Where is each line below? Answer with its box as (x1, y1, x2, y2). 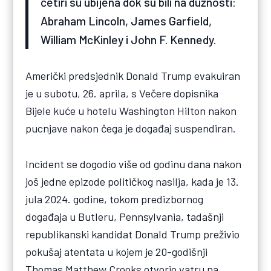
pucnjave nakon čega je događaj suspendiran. (25, 122, 237, 135)
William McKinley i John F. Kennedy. (41, 32, 217, 47)
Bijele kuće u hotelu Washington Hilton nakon (25, 104, 237, 118)
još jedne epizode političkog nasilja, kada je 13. (25, 174, 240, 188)
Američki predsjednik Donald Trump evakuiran (25, 69, 241, 83)
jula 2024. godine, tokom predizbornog (25, 192, 204, 206)
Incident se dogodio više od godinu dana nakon (25, 157, 242, 171)
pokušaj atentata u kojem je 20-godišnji (25, 244, 208, 258)
